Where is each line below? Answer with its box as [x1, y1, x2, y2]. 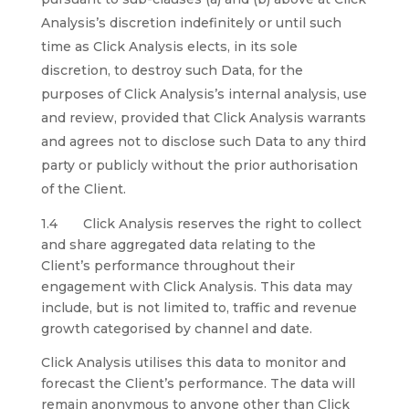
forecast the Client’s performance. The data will [40, 375, 355, 392]
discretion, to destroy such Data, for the [40, 62, 303, 79]
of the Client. [40, 181, 126, 197]
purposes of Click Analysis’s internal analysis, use [40, 86, 367, 102]
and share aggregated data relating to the [40, 236, 316, 253]
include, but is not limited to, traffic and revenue [40, 299, 357, 316]
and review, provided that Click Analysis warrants [40, 110, 366, 126]
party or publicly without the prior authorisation [40, 157, 358, 173]
